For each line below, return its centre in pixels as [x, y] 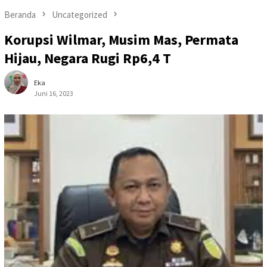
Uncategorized [80, 14]
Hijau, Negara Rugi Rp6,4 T [88, 58]
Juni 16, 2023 [54, 94]
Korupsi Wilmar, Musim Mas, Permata [121, 40]
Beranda [20, 14]
